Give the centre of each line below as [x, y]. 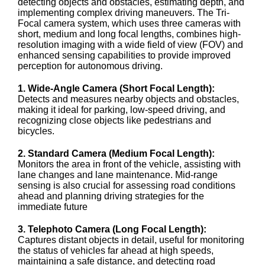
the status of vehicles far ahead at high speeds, [116, 251]
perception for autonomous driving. [90, 66]
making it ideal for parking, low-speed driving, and [122, 110]
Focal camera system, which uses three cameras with [129, 23]
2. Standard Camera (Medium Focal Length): [116, 153]
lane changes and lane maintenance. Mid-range [118, 175]
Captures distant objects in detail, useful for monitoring [131, 240]
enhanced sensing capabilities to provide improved [124, 55]
